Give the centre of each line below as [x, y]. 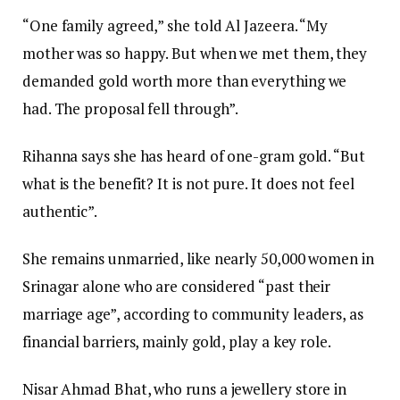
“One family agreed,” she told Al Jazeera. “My [175, 25]
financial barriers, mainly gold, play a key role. [177, 341]
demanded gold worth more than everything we [185, 80]
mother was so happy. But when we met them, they [195, 53]
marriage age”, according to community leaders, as [193, 313]
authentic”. [60, 211]
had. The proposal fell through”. [131, 108]
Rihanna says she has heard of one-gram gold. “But [194, 155]
